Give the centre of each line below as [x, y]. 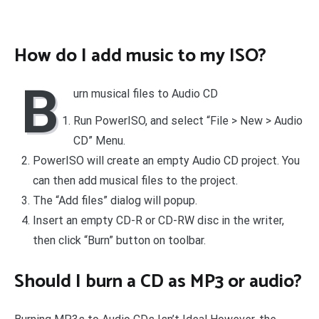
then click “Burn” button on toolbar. [119, 241]
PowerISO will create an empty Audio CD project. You [166, 161]
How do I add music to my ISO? [140, 56]
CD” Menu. [99, 141]
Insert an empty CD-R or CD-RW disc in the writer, [158, 221]
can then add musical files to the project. [135, 181]
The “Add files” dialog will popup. [115, 201]
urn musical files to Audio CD [146, 94]
